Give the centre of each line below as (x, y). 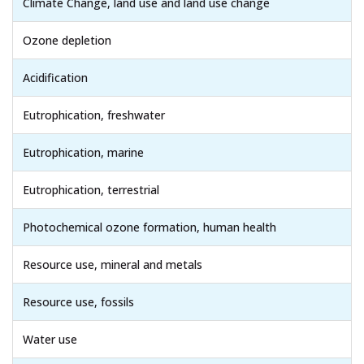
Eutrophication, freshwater (94, 115)
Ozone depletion (67, 40)
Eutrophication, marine (83, 152)
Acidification (55, 77)
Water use (50, 339)
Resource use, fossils (78, 301)
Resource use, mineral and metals (113, 264)
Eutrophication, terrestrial (91, 189)
